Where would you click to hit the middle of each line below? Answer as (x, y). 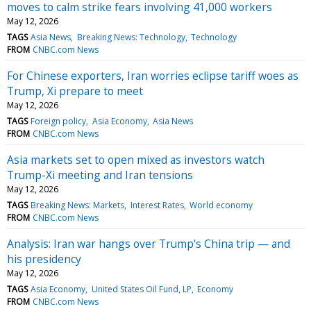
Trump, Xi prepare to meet (75, 91)
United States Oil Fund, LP (141, 289)
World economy (221, 205)
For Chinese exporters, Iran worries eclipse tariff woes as (153, 75)
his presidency (44, 259)
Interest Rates (157, 205)
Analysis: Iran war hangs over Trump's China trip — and (149, 243)
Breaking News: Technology (131, 37)
